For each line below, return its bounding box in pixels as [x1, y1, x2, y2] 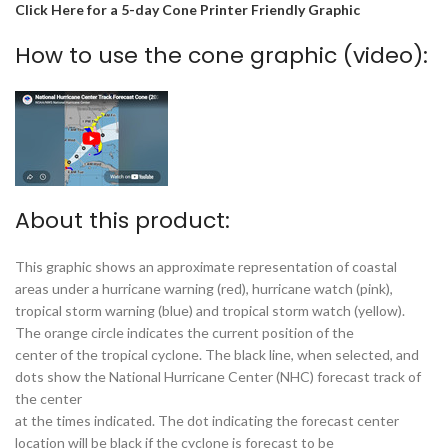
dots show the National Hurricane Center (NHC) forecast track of [15, 367, 421, 385]
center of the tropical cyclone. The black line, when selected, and [15, 345, 419, 363]
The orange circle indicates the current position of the [15, 323, 354, 341]
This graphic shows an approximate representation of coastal [15, 257, 397, 275]
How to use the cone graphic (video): [15, 39, 428, 71]
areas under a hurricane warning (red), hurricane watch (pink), [15, 279, 393, 297]
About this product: [15, 204, 230, 236]
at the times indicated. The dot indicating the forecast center [15, 411, 399, 429]
